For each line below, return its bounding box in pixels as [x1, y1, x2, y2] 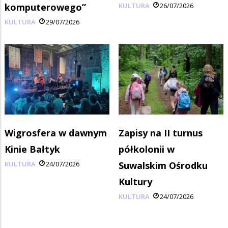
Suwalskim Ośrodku [119, 159, 208, 172]
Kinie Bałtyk [5, 143, 60, 156]
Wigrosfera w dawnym [5, 127, 107, 139]
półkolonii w [119, 143, 175, 156]
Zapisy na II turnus [119, 127, 203, 139]
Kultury [119, 176, 152, 188]
